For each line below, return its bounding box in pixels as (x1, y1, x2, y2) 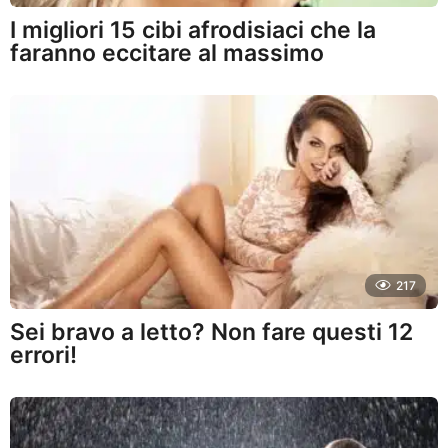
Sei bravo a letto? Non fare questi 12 (10, 317, 413, 346)
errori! (10, 340, 77, 369)
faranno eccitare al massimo (10, 38, 324, 67)
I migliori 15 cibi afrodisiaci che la (10, 15, 376, 44)
